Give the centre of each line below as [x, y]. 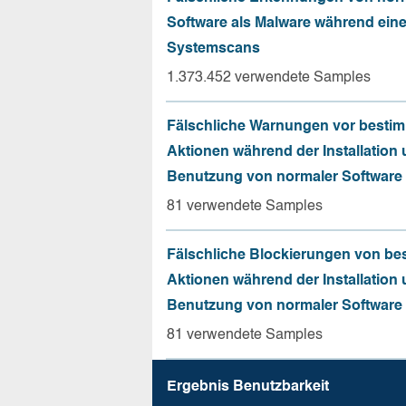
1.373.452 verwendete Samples [269, 78]
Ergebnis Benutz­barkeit [248, 387]
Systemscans [213, 49]
